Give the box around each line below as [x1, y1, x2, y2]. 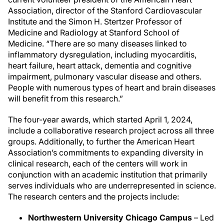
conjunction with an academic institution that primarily [8, 169, 207, 179]
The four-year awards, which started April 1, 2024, [8, 114, 192, 124]
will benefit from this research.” [8, 93, 123, 103]
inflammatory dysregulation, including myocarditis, [8, 49, 196, 59]
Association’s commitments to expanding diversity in [8, 147, 203, 157]
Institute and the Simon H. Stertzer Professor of [8, 16, 182, 26]
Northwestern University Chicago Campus [28, 212, 192, 222]
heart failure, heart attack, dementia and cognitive [8, 60, 191, 70]
